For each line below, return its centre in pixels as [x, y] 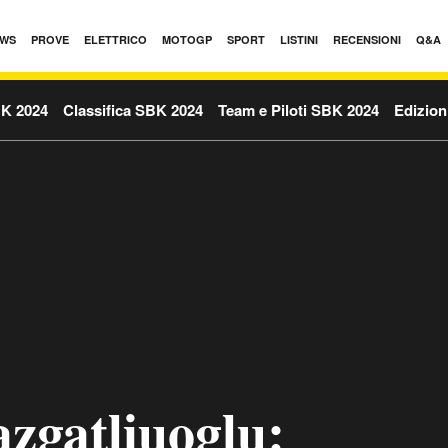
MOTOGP [187, 39]
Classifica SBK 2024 [133, 110]
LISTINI [299, 39]
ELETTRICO [115, 39]
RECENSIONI [367, 39]
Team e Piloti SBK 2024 [298, 110]
